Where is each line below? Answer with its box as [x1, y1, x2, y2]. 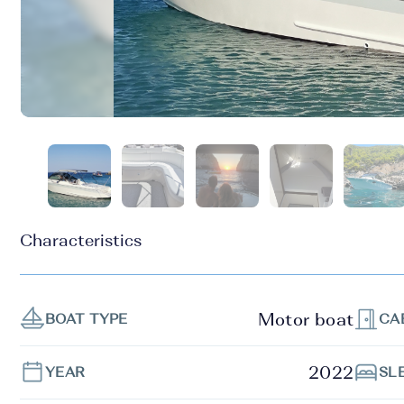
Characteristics [20, 233, 142, 249]
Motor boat [258, 310, 353, 328]
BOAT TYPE [45, 312, 128, 326]
